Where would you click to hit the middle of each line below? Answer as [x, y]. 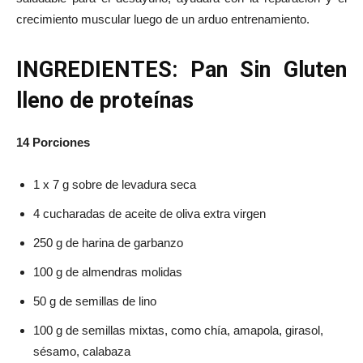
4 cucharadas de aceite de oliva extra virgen [149, 214]
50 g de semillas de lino [95, 301]
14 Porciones [53, 142]
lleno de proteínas [105, 100]
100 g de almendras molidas [108, 272]
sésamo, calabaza [82, 351]
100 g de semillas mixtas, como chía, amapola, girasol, [178, 330]
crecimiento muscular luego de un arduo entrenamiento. [163, 19]
